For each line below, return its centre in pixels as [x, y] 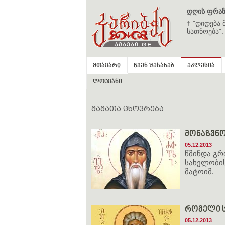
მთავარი [107, 66]
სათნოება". [205, 31]
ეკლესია [201, 66]
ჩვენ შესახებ [154, 66]
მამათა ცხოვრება [128, 109]
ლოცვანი [107, 82]
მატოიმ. [199, 172]
